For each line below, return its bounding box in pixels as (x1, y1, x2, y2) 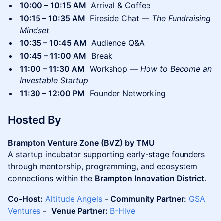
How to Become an (140, 64, 212, 74)
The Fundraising (152, 13, 211, 23)
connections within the (8, 173, 95, 183)
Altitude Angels (45, 194, 102, 204)
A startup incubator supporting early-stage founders (8, 149, 205, 159)
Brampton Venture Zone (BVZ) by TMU (8, 138, 155, 147)
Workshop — (85, 64, 140, 74)
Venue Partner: (51, 206, 108, 216)
